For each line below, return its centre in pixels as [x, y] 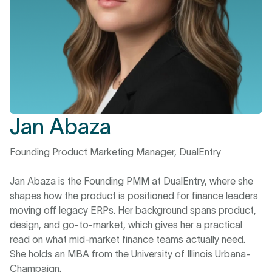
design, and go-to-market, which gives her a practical [126, 225]
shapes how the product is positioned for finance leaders [134, 195]
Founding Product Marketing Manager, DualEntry [115, 152]
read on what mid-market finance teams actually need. [127, 239]
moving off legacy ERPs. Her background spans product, [133, 210]
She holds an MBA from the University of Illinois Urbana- [130, 254]
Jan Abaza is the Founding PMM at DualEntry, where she [131, 181]
